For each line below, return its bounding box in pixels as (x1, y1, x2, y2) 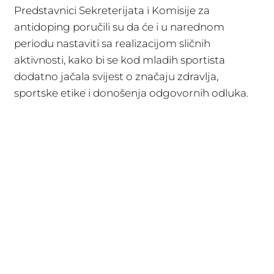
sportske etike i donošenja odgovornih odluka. (14, 87, 248, 99)
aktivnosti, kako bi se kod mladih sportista (14, 54, 225, 66)
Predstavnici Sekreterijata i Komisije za (14, 4, 210, 17)
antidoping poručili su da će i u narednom (14, 21, 224, 33)
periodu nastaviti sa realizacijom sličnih (14, 37, 210, 50)
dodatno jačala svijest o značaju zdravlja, (14, 70, 218, 83)
